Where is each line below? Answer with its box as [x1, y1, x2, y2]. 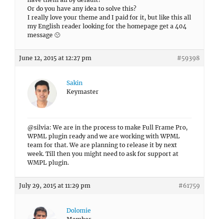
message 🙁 [27, 31, 60, 39]
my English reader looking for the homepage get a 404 [27, 22, 187, 30]
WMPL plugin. [27, 159, 69, 166]
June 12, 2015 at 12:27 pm [19, 54, 91, 62]
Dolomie [66, 207, 91, 214]
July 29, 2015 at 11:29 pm [19, 182, 90, 189]
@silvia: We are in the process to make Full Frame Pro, [27, 124, 188, 131]
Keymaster [66, 88, 99, 95]
